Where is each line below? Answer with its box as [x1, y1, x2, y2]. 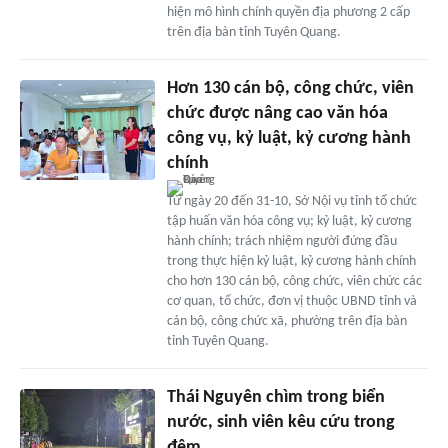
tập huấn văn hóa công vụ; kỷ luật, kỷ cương [166, 213, 412, 229]
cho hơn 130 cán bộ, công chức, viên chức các [166, 273, 422, 289]
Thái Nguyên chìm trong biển [166, 387, 385, 407]
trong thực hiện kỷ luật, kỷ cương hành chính [166, 253, 416, 269]
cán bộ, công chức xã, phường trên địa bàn [166, 313, 407, 329]
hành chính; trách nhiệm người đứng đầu [166, 233, 397, 249]
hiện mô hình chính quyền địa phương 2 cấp [166, 4, 410, 20]
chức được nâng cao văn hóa [166, 103, 388, 123]
